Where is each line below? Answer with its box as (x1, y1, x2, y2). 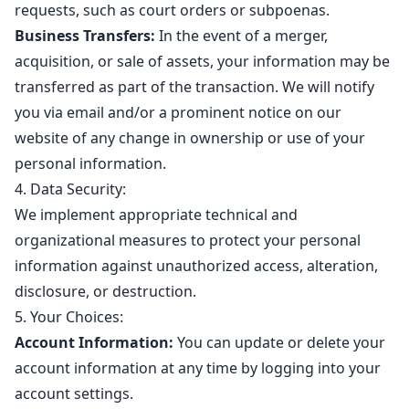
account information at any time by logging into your (15, 358, 381, 378)
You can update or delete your (173, 332, 385, 352)
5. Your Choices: (15, 307, 123, 327)
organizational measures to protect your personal (15, 230, 361, 250)
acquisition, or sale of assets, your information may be (15, 51, 390, 71)
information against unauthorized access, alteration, (15, 256, 378, 276)
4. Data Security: (15, 179, 126, 199)
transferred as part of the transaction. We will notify (15, 77, 374, 97)
